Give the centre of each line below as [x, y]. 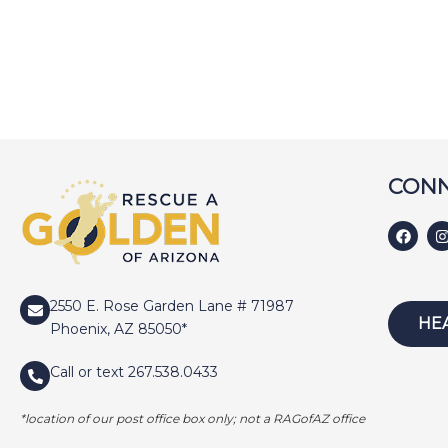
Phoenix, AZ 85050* [118, 329]
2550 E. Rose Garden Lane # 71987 [172, 306]
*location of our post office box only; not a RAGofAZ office [192, 419]
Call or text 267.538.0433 [134, 372]
